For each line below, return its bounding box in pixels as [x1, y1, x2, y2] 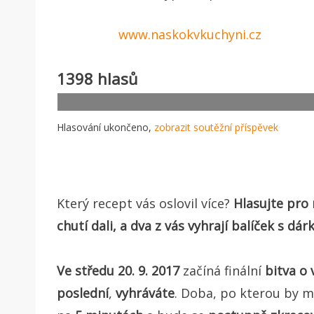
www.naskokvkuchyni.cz [118, 25, 261, 43]
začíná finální [183, 261, 265, 279]
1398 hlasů [57, 67, 138, 89]
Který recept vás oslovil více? [57, 194, 233, 212]
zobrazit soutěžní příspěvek [154, 120, 278, 134]
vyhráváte [112, 284, 175, 301]
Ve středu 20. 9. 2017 [57, 261, 179, 279]
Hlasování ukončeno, [57, 120, 154, 134]
